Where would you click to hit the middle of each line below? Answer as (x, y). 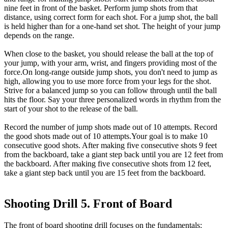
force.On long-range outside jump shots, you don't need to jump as (111, 72)
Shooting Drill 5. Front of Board (88, 203)
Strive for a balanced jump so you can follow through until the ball (110, 91)
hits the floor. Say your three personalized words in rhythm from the (112, 100)
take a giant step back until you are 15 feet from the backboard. (105, 173)
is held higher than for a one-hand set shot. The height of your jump (112, 26)
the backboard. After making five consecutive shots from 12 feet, (108, 164)
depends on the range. (39, 36)
